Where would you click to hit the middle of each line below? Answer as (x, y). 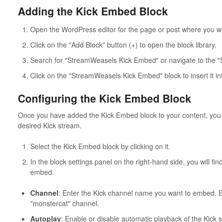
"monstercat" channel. (64, 203)
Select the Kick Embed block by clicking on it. (100, 146)
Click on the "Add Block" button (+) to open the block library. (123, 45)
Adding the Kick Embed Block (93, 11)
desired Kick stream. (50, 125)
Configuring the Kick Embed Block (104, 98)
